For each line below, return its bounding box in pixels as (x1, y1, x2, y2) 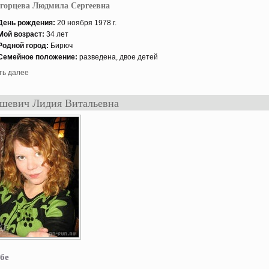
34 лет (46, 30, 68, 38)
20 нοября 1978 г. (55, 19, 116, 27)
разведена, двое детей (77, 53, 158, 61)
